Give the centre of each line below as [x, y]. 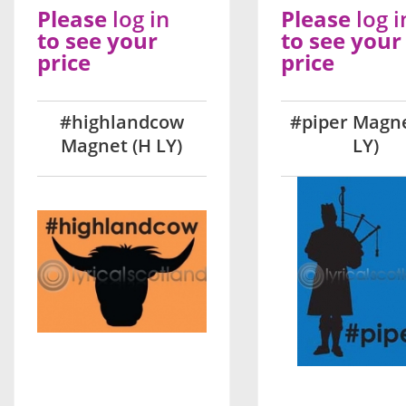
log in [141, 19]
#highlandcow [121, 122]
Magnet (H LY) [122, 145]
